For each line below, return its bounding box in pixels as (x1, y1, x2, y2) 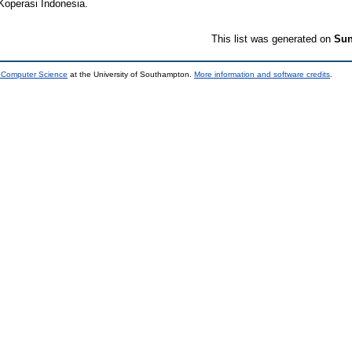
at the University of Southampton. (68, 69, 194, 79)
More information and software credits (194, 69, 330, 79)
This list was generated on (211, 32, 334, 45)
